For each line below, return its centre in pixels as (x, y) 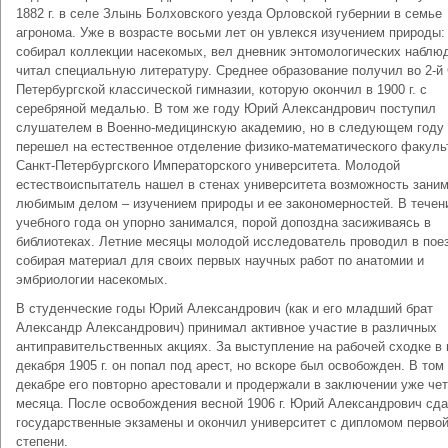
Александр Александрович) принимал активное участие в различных (226, 327)
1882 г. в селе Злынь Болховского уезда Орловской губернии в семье (229, 13)
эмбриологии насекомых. (92, 279)
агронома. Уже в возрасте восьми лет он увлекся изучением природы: (230, 32)
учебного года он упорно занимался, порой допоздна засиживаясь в (223, 222)
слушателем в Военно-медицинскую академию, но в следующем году (230, 127)
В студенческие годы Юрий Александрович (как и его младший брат (224, 308)
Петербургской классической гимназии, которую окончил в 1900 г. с (221, 89)
